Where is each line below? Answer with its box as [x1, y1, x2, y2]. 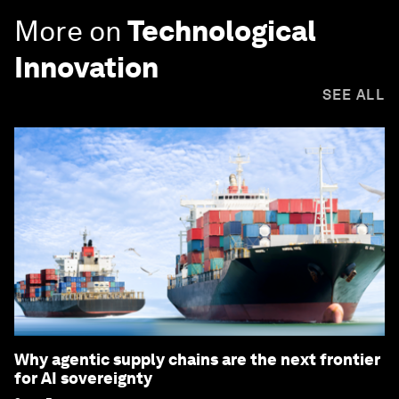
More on [14, 12, 122, 48]
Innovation [14, 49, 159, 85]
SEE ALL [322, 85, 385, 103]
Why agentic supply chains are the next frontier [14, 349, 380, 369]
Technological [127, 12, 316, 48]
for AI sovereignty [14, 368, 152, 387]
